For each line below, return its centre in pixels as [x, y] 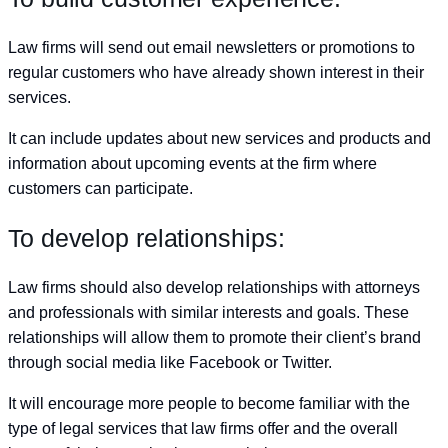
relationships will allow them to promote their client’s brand [214, 337]
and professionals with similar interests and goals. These [208, 312]
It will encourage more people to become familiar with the [209, 403]
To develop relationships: [146, 237]
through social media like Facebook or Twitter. [170, 362]
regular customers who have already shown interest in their [216, 73]
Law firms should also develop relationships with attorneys [214, 287]
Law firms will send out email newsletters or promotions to [211, 48]
